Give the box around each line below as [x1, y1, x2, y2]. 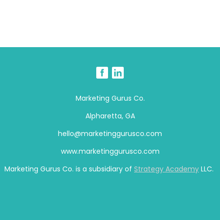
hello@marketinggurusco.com [58, 128, 162, 138]
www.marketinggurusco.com [60, 146, 160, 156]
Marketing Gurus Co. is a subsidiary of [4, 164, 134, 174]
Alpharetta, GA [85, 110, 135, 121]
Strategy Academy [134, 164, 199, 174]
